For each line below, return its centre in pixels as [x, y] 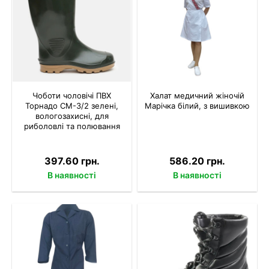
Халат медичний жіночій [197, 95]
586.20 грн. [197, 161]
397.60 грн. [72, 161]
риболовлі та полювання [72, 126]
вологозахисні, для [72, 116]
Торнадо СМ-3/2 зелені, [72, 105]
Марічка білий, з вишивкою [197, 105]
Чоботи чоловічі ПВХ [72, 95]
